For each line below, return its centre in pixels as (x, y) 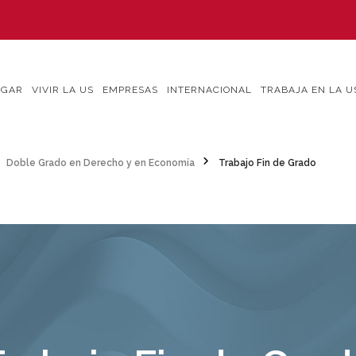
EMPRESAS (130, 90)
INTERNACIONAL (209, 90)
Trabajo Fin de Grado (267, 163)
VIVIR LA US (63, 90)
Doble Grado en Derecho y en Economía (101, 163)
